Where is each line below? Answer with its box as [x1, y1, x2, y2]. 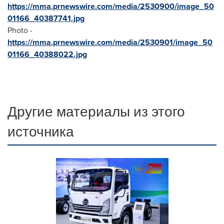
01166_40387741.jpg [7, 12, 84, 24]
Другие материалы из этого [7, 101, 185, 122]
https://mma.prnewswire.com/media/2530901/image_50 [7, 36, 212, 48]
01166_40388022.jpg [7, 48, 87, 60]
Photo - [7, 24, 32, 36]
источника [7, 121, 74, 142]
